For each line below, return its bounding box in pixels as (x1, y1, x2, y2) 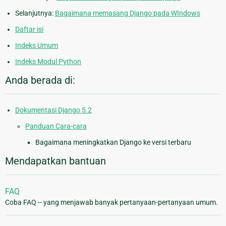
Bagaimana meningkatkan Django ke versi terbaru (35, 138, 191, 147)
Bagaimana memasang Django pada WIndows (55, 9, 200, 18)
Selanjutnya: (15, 9, 55, 18)
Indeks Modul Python (15, 58, 81, 66)
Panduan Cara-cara (25, 122, 87, 131)
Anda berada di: (5, 74, 75, 87)
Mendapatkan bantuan (5, 155, 106, 167)
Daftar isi (15, 25, 43, 34)
